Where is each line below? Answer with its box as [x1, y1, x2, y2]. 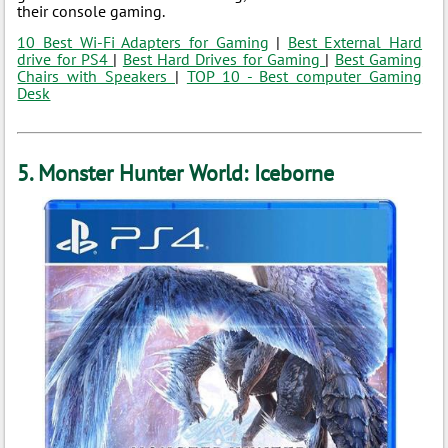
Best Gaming [334, 49, 423, 69]
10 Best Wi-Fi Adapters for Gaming [17, 32, 269, 52]
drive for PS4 [17, 49, 114, 69]
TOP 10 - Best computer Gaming [186, 66, 423, 86]
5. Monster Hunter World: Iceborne [17, 159, 335, 187]
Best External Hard [287, 32, 423, 52]
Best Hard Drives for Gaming [122, 49, 326, 69]
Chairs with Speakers [17, 66, 176, 86]
